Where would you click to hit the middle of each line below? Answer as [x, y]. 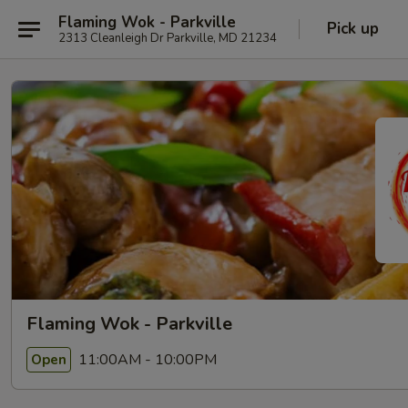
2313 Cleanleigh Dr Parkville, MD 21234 [168, 38]
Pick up [353, 29]
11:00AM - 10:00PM [146, 359]
